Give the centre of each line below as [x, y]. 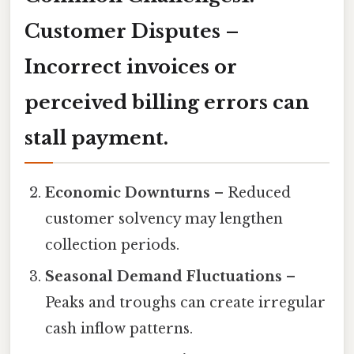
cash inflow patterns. [119, 329]
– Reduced [251, 193]
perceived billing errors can [167, 103]
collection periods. [113, 245]
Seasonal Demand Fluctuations [164, 277]
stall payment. [96, 138]
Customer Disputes [122, 32]
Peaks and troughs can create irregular [186, 303]
